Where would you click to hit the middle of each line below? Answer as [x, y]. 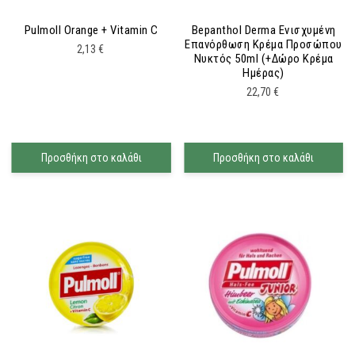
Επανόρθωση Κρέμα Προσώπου [263, 44]
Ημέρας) [263, 73]
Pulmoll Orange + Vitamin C [91, 30]
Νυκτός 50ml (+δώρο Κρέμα [263, 58]
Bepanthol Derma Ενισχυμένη [263, 30]
